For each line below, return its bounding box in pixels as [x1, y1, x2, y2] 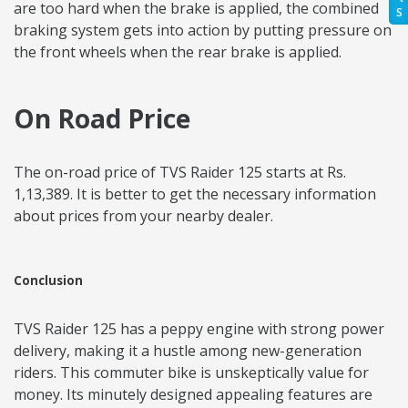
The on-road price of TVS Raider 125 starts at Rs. [14, 162, 346, 183]
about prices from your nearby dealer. [14, 206, 273, 227]
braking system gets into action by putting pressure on [14, 20, 392, 41]
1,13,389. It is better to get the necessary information [14, 184, 376, 205]
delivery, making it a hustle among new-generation [14, 341, 362, 362]
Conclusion [14, 272, 83, 290]
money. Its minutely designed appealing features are [14, 384, 372, 405]
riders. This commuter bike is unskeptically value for [14, 362, 369, 383]
